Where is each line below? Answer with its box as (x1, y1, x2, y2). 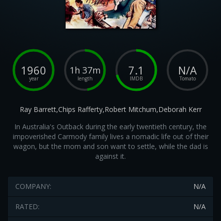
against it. (95, 151, 126, 161)
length (77, 75, 93, 82)
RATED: (15, 202, 39, 211)
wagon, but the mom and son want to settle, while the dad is (13, 142, 208, 151)
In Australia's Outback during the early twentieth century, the (14, 122, 207, 131)
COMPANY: (15, 182, 51, 191)
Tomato (179, 75, 196, 82)
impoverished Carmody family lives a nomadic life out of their (12, 132, 209, 141)
